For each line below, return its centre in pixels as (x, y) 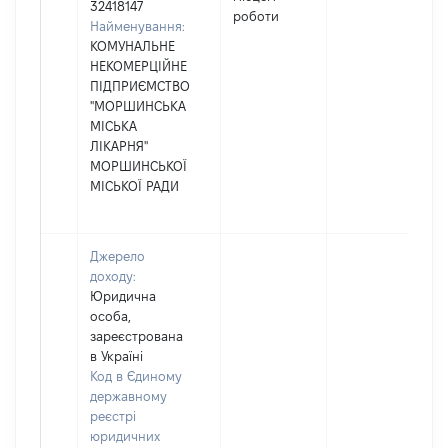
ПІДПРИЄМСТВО (140, 86)
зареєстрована (136, 336)
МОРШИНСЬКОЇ (138, 166)
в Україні (116, 356)
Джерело (117, 256)
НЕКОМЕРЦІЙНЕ (138, 66)
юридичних (125, 436)
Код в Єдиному (136, 376)
